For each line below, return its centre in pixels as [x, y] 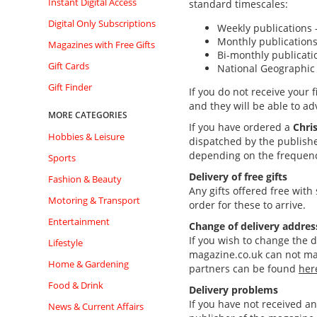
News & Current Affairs [96, 306]
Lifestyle [65, 243]
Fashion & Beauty [85, 179]
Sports [62, 158]
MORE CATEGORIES [88, 115]
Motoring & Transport [94, 200]
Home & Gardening [88, 264]
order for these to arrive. [247, 205]
